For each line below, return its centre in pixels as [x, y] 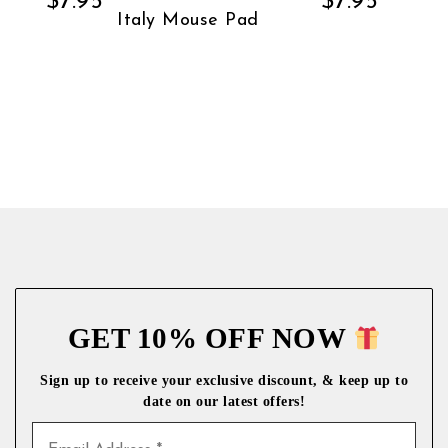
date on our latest [200, 400]
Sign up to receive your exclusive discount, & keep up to [224, 379]
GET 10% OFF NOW [210, 337]
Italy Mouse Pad [188, 20]
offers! [283, 400]
